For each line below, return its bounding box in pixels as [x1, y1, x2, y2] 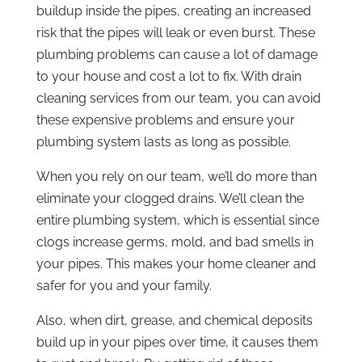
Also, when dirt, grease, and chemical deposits [36, 312, 313, 328]
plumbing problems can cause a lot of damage [36, 46, 318, 62]
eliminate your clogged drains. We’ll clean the [36, 190, 304, 206]
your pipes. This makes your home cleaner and [36, 255, 316, 271]
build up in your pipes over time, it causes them [36, 334, 318, 350]
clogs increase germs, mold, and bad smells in [36, 234, 314, 250]
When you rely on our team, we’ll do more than [36, 168, 317, 184]
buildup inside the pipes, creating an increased [36, 2, 311, 19]
